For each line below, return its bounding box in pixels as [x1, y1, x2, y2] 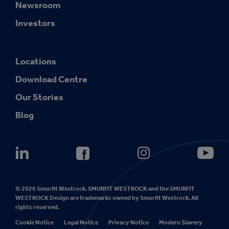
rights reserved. [15, 203, 59, 211]
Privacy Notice [108, 219, 149, 226]
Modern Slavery [159, 219, 202, 226]
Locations [15, 56, 56, 67]
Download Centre [15, 74, 87, 85]
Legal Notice [64, 219, 98, 226]
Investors [15, 17, 55, 29]
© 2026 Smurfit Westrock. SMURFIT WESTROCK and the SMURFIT [15, 185, 195, 193]
